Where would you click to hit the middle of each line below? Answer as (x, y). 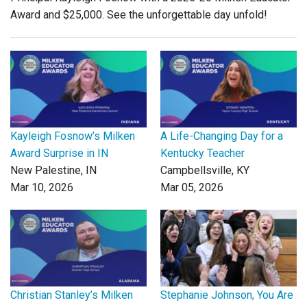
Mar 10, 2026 (42, 187)
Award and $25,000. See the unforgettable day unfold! (139, 14)
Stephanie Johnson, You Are (227, 295)
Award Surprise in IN (59, 153)
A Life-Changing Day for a (222, 136)
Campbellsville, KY (205, 170)
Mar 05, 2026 (192, 187)
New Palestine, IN (53, 170)
